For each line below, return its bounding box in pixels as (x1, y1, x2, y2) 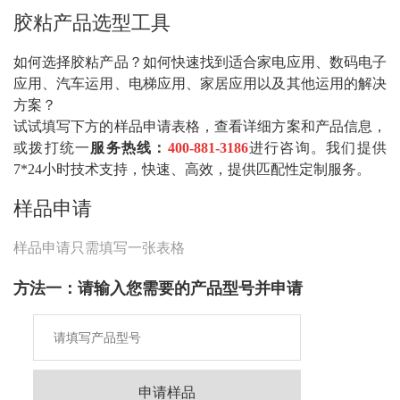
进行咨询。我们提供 (247, 140, 387, 155)
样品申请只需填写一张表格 (13, 240, 185, 255)
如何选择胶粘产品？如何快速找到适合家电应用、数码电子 (13, 54, 387, 70)
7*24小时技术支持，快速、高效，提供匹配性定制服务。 (13, 162, 371, 177)
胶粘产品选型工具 (13, 12, 171, 34)
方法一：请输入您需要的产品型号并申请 (13, 279, 303, 297)
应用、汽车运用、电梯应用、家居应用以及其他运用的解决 (13, 76, 387, 91)
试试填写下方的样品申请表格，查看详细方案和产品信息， (13, 119, 387, 134)
